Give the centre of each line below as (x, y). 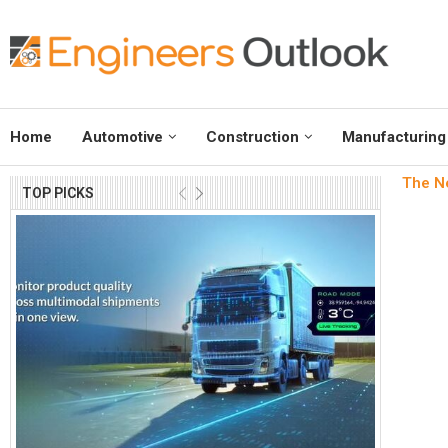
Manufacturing (394, 137)
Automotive (122, 137)
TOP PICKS (58, 193)
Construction (252, 137)
